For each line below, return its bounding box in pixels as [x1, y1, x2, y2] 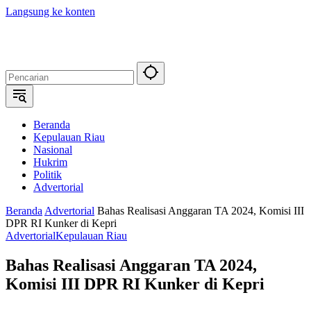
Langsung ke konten [6, 6, 95, 17]
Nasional [33, 144, 72, 155]
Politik [33, 169, 62, 180]
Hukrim [33, 156, 67, 168]
